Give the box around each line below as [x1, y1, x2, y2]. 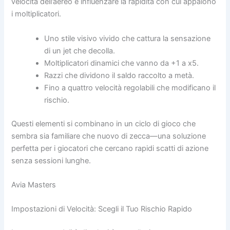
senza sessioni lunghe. [11, 156, 91, 165]
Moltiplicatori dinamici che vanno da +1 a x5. [44, 58, 199, 68]
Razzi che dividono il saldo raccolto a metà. [44, 70, 195, 80]
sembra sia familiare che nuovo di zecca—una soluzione [11, 131, 206, 141]
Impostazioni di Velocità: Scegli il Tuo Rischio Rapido [11, 204, 193, 214]
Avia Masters [11, 180, 56, 189]
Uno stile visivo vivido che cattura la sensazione [44, 33, 211, 43]
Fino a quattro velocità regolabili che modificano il [44, 83, 216, 92]
